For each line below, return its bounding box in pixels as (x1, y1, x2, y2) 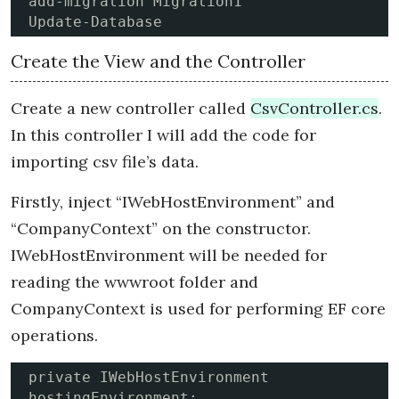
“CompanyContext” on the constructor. (11, 218, 311, 240)
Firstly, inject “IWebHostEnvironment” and (11, 191, 335, 213)
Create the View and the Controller (11, 50, 305, 73)
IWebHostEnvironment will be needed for (11, 245, 327, 266)
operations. (11, 325, 98, 346)
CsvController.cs (250, 98, 379, 119)
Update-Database (28, 13, 162, 31)
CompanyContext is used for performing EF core (11, 298, 386, 320)
